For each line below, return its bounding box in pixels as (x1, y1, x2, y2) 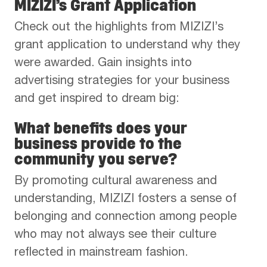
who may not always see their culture (14, 229, 216, 242)
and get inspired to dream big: (14, 94, 179, 106)
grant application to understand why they (14, 40, 240, 52)
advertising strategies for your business (14, 76, 229, 88)
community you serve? (14, 150, 177, 169)
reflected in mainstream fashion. (14, 247, 188, 260)
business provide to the (14, 134, 182, 154)
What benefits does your (14, 119, 187, 138)
